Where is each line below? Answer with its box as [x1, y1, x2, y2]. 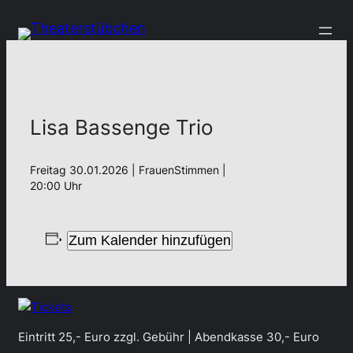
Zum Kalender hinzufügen [68, 232, 231, 249]
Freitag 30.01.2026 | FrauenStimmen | [30, 163, 226, 177]
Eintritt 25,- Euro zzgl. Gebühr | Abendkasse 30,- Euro [18, 330, 319, 345]
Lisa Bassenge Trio [30, 115, 214, 140]
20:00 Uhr [30, 179, 82, 193]
